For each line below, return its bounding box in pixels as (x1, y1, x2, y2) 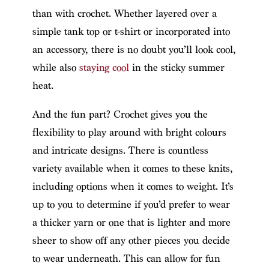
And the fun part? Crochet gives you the (32, 107, 208, 121)
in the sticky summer (128, 61, 225, 74)
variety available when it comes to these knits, (32, 162, 233, 175)
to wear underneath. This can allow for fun (32, 252, 220, 265)
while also (32, 61, 79, 74)
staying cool (79, 61, 129, 74)
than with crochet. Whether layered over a (32, 7, 217, 20)
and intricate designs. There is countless (32, 144, 208, 157)
